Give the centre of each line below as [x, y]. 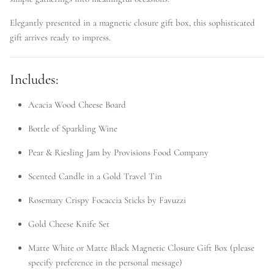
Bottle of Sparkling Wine [73, 129]
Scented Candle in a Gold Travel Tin [95, 176]
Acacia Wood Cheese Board [77, 105]
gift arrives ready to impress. [60, 38]
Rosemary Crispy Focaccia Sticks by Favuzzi [107, 200]
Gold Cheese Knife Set [69, 224]
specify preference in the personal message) [105, 263]
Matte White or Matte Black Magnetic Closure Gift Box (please [141, 248]
